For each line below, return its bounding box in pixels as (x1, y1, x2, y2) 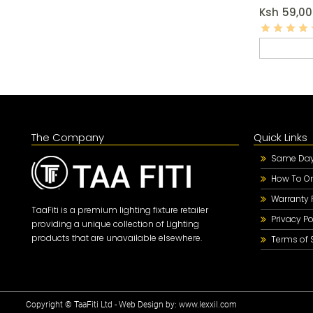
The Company (31, 130, 104, 145)
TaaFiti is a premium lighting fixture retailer (31, 204, 208, 217)
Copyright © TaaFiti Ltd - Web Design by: (26, 300, 179, 310)
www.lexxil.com (179, 300, 237, 310)
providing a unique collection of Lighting (31, 218, 199, 231)
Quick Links (254, 130, 307, 145)
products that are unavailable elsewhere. (31, 232, 202, 245)
